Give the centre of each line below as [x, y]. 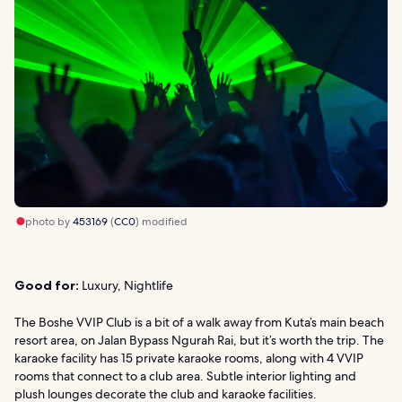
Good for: [47, 285]
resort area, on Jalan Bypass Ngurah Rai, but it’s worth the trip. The [199, 340]
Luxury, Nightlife [126, 285]
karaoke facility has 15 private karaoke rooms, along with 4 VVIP [189, 358]
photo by [49, 221]
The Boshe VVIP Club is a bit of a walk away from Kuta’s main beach [199, 322]
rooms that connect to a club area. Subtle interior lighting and [185, 376]
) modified [162, 221]
